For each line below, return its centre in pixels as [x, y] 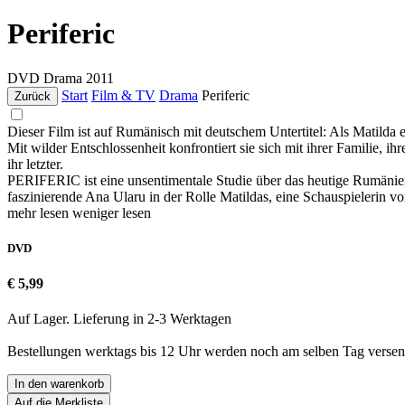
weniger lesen [112, 212]
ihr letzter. [35, 164]
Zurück [33, 96]
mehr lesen [40, 212]
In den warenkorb [59, 384]
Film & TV [123, 95]
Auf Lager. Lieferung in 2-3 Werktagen [119, 319]
